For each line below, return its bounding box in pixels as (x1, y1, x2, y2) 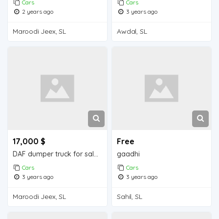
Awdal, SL (117, 26, 147, 36)
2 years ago (21, 7, 54, 15)
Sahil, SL (117, 192, 142, 201)
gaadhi (117, 149, 140, 158)
